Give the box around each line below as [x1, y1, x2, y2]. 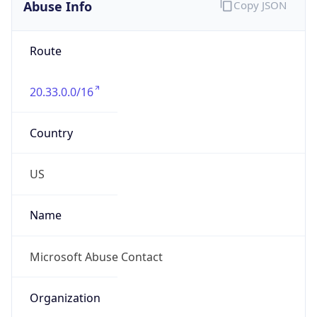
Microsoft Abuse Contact [29, 248, 163, 265]
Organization [29, 289, 100, 306]
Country [29, 125, 73, 141]
